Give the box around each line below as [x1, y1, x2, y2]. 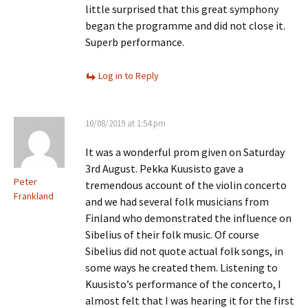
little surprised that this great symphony [85, 2, 278, 16]
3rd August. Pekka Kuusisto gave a [85, 162, 243, 175]
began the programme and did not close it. [85, 19, 285, 32]
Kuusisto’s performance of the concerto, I [85, 277, 281, 291]
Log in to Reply [98, 69, 159, 82]
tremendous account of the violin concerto [85, 178, 287, 192]
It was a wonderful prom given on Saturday [85, 145, 285, 159]
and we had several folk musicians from [85, 195, 269, 208]
